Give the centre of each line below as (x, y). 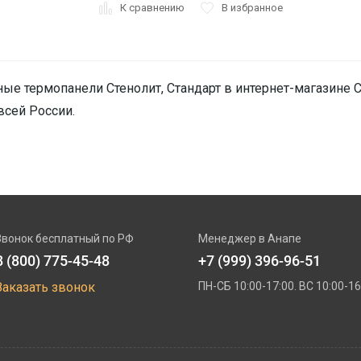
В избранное (252, 8)
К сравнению (152, 8)
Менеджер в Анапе (249, 239)
